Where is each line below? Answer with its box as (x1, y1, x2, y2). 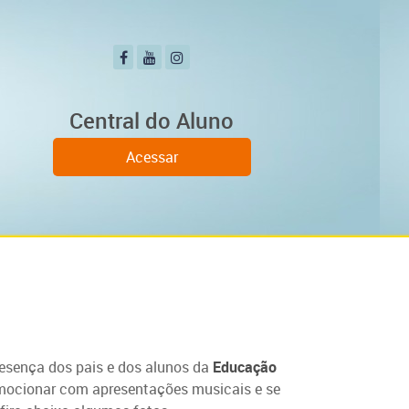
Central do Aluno (69, 106, 234, 136)
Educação (213, 357, 277, 377)
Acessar (125, 147, 178, 168)
